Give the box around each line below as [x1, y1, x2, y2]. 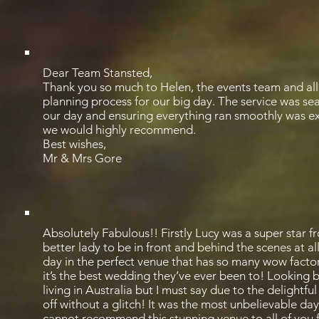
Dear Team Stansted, [43, 66, 152, 80]
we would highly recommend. [43, 122, 196, 137]
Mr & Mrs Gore [43, 151, 122, 165]
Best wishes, [43, 137, 106, 151]
